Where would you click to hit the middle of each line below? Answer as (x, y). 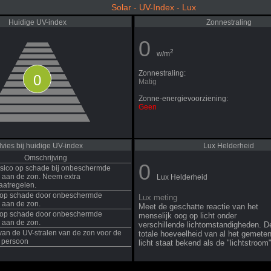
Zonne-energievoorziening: (183, 99)
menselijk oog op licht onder (188, 216)
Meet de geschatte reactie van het (198, 207)
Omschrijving (45, 158)
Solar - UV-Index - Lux (153, 7)
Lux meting (158, 198)
